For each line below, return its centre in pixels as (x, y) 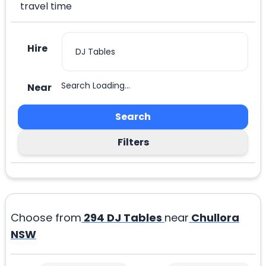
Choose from (46, 218)
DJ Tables (134, 218)
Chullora (215, 218)
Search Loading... (96, 86)
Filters (133, 142)
